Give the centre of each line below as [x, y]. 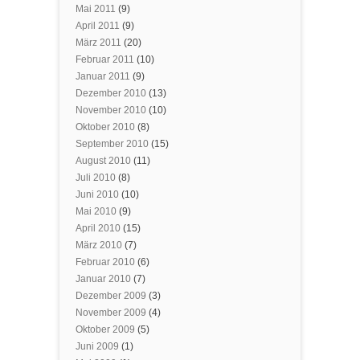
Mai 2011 [96, 9]
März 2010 [99, 245]
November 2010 [111, 110]
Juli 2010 [96, 178]
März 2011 [98, 43]
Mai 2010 [96, 211]
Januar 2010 [103, 279]
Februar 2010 [105, 262]
